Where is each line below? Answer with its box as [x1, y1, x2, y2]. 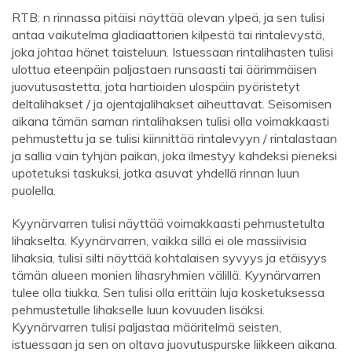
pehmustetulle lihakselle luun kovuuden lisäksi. [12, 302, 265, 318]
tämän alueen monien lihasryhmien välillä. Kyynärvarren [12, 267, 321, 284]
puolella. [12, 182, 56, 199]
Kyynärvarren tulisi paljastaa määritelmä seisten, [12, 319, 281, 335]
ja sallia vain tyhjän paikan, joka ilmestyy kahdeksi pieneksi [12, 148, 337, 164]
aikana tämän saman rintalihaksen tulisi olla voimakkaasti [12, 113, 329, 130]
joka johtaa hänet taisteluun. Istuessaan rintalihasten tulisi [12, 44, 333, 60]
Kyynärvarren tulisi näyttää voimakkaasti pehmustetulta [12, 215, 324, 232]
